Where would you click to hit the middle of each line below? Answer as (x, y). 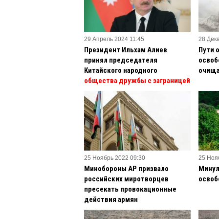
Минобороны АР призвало (126, 168)
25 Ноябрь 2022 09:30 (115, 158)
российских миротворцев (126, 179)
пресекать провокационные (130, 189)
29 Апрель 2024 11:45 (114, 39)
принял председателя (121, 60)
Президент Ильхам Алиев (126, 50)
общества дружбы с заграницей (137, 80)
